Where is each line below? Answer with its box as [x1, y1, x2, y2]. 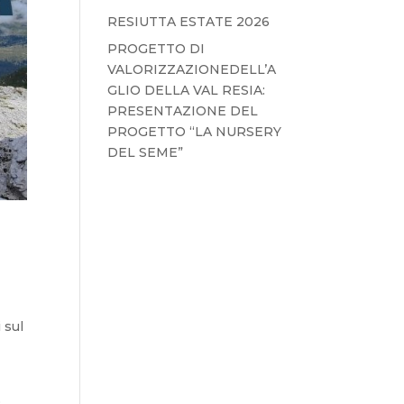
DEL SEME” [107, 144, 184, 161]
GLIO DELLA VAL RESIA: [107, 82, 266, 98]
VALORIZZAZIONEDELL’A [107, 61, 277, 78]
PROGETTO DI [107, 41, 206, 57]
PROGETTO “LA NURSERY [107, 124, 282, 140]
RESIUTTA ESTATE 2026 [107, 14, 271, 30]
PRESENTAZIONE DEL [107, 103, 259, 119]
